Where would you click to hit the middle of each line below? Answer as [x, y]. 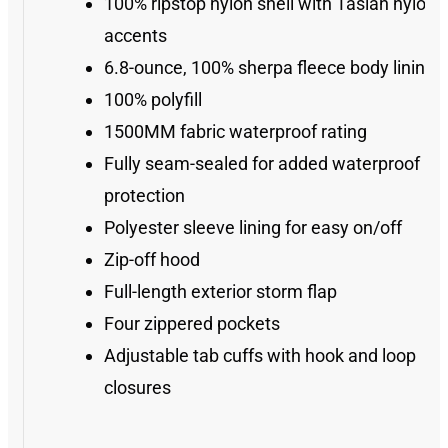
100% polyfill [153, 99]
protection [144, 195]
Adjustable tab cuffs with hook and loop [260, 355]
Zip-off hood [152, 259]
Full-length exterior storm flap [220, 291]
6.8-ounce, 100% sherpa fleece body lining [269, 67]
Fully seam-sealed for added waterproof [262, 163]
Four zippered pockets [192, 323]
